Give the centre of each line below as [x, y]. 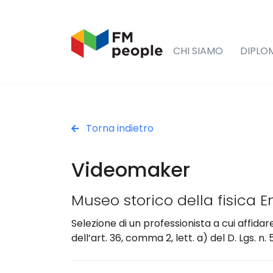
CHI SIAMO [198, 51]
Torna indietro [119, 128]
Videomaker [131, 169]
